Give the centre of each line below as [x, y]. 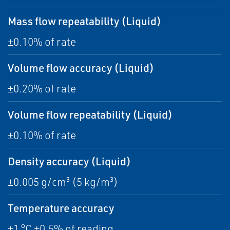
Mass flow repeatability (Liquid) [84, 21]
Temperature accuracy [61, 208]
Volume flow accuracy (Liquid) [81, 68]
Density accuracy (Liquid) [69, 161]
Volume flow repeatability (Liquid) [90, 114]
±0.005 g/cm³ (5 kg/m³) [63, 182]
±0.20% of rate [42, 89]
